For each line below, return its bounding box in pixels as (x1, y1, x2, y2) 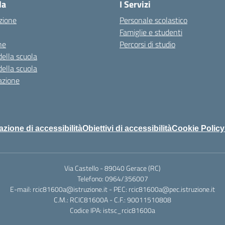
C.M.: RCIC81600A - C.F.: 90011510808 (54, 194, 171, 205)
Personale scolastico (120, 14, 187, 26)
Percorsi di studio (120, 38, 175, 50)
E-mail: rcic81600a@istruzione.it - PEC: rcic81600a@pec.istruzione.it (10, 184, 215, 194)
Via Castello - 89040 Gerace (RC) (64, 163, 161, 173)
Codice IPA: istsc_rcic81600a (70, 205, 155, 215)
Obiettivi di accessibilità (82, 124, 172, 133)
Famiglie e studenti (120, 26, 182, 38)
